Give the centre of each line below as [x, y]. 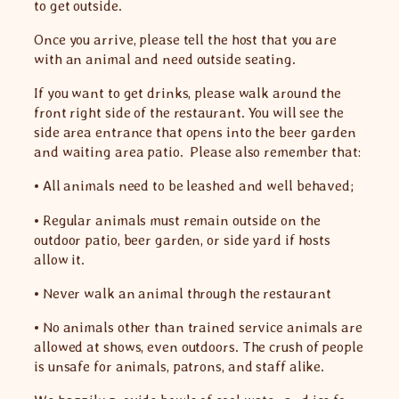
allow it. [60, 259]
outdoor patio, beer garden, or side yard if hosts [183, 240]
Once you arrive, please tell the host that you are [185, 39]
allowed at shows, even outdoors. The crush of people [199, 347]
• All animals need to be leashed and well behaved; [194, 186]
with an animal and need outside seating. [165, 59]
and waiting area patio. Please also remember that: [197, 152]
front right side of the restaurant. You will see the [189, 113]
